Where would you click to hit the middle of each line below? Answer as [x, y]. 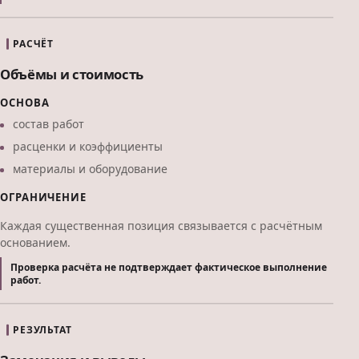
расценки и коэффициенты [88, 147]
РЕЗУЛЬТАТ [42, 330]
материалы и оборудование [90, 169]
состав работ [48, 124]
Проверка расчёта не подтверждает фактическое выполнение [169, 267]
